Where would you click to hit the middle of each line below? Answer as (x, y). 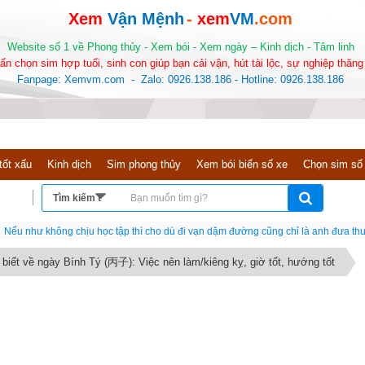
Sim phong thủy (144, 164)
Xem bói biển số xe (242, 164)
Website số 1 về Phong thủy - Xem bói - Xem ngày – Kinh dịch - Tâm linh (180, 47)
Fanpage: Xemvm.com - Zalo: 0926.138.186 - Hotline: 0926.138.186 (180, 79)
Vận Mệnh (146, 19)
